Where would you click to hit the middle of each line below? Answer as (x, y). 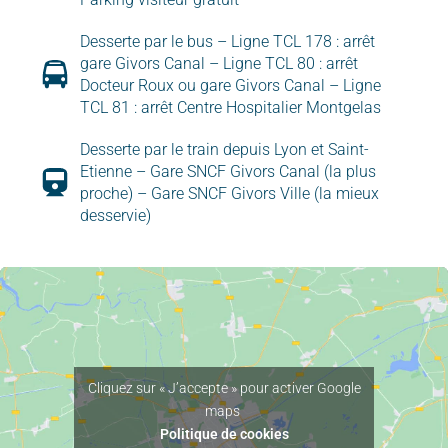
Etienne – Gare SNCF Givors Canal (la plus (228, 171)
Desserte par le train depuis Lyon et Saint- (224, 149)
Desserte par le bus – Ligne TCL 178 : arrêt (227, 41)
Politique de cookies (224, 433)
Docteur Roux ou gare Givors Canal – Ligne (230, 85)
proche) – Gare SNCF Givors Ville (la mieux (229, 193)
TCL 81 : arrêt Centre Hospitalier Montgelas (230, 107)
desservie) (115, 215)
